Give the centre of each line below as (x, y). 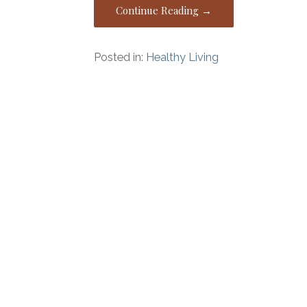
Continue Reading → (164, 11)
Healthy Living (183, 58)
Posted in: (120, 58)
